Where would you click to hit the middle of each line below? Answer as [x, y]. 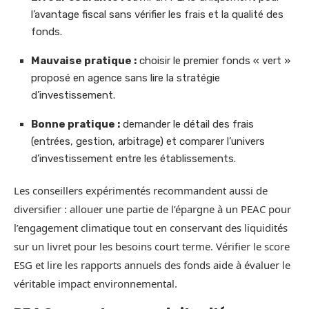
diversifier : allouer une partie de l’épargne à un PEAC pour [152, 209]
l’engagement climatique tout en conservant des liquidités [151, 228]
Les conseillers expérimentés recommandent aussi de [141, 191]
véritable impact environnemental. [96, 284]
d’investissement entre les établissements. [133, 159]
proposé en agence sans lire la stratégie [126, 78]
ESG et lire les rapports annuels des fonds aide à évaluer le [152, 265]
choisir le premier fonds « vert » [213, 61]
